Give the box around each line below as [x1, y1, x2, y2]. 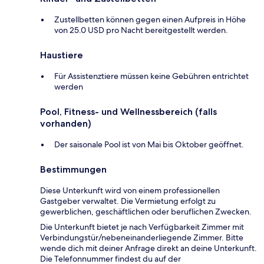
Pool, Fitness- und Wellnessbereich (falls [40, 106, 217, 118]
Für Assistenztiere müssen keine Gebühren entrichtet [54, 71, 249, 82]
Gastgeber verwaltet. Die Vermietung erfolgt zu [40, 196, 216, 207]
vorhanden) [40, 118, 91, 130]
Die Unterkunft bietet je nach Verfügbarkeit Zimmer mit [40, 222, 244, 233]
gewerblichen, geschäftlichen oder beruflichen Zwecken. [40, 206, 252, 217]
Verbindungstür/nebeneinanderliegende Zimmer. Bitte [40, 232, 243, 243]
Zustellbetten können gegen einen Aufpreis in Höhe [54, 14, 246, 25]
